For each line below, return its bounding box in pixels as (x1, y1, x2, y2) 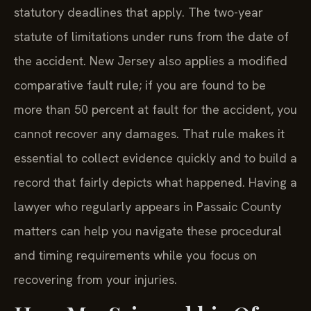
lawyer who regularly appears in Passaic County (14, 198, 281, 215)
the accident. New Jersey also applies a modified (14, 52, 287, 69)
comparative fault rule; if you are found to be (14, 76, 266, 93)
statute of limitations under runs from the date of (14, 28, 289, 44)
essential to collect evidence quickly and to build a (14, 149, 297, 166)
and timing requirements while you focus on (14, 246, 257, 263)
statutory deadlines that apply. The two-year (14, 3, 263, 20)
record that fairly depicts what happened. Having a (14, 174, 297, 190)
